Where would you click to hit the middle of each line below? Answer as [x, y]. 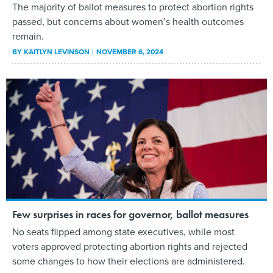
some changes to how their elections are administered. [129, 261]
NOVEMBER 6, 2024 [130, 52]
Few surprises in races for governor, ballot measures [130, 214]
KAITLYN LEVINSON [57, 52]
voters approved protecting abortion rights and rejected [130, 247]
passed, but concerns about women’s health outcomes [128, 22]
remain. [28, 37]
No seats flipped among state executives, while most [123, 232]
